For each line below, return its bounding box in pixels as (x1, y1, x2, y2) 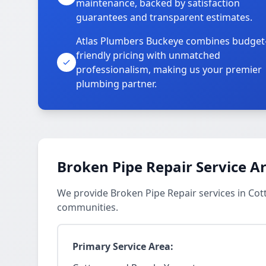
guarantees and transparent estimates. (76, 11, 252, 24)
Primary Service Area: (72, 240, 173, 253)
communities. (57, 201, 118, 214)
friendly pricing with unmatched (76, 49, 220, 62)
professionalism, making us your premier (76, 63, 262, 76)
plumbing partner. (76, 77, 157, 90)
